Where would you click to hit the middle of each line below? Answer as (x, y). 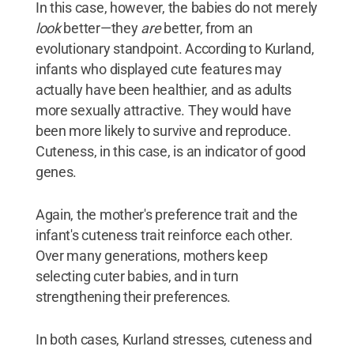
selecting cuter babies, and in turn (137, 276)
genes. (56, 172)
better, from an (207, 28)
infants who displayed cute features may (158, 69)
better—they (101, 28)
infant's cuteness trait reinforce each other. (164, 235)
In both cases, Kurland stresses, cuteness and (173, 339)
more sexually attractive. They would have (163, 110)
